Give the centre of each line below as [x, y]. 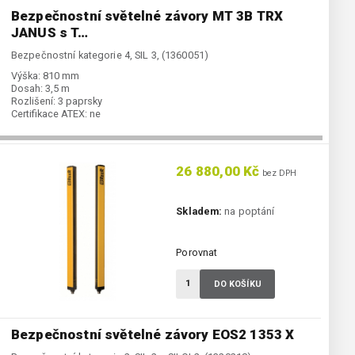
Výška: [26, 76]
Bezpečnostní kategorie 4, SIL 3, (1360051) [110, 55]
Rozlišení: [33, 101]
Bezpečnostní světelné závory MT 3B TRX [147, 16]
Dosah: [27, 89]
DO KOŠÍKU [237, 284]
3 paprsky [80, 101]
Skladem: [199, 212]
